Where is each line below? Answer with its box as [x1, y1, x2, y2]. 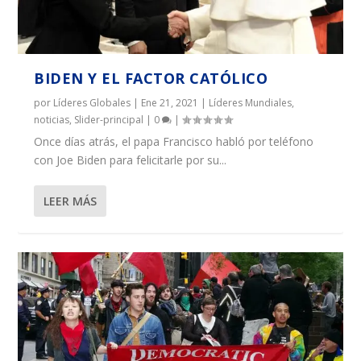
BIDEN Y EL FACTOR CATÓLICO [34, 68, 268, 88]
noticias [34, 112, 70, 127]
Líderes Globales [53, 95, 131, 110]
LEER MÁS [44, 193, 98, 209]
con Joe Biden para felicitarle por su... [34, 151, 227, 168]
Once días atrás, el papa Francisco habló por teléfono [34, 133, 314, 149]
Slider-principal [74, 112, 144, 127]
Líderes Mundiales [209, 95, 293, 110]
